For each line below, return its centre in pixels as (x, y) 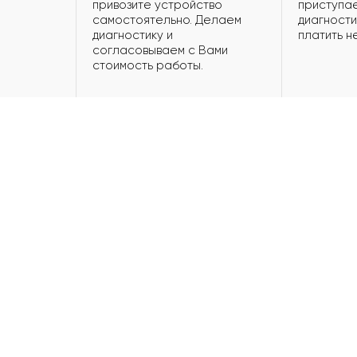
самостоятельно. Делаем (167, 20)
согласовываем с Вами (160, 51)
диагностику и (133, 35)
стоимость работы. (148, 66)
